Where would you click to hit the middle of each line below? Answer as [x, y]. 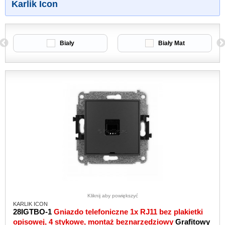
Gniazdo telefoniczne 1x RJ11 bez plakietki [128, 212]
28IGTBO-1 [32, 212]
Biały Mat [171, 43]
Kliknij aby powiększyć [113, 196]
